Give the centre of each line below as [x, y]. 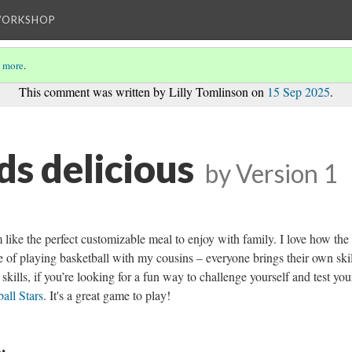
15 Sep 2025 [299, 92]
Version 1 [286, 174]
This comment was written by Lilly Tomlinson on [143, 92]
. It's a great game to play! [107, 295]
